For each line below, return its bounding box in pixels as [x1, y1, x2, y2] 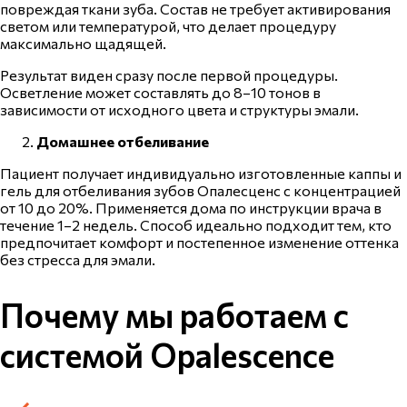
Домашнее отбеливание [36, 132, 209, 150]
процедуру [256, 16, 336, 35]
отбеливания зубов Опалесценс [63, 181, 281, 199]
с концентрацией [281, 181, 401, 199]
